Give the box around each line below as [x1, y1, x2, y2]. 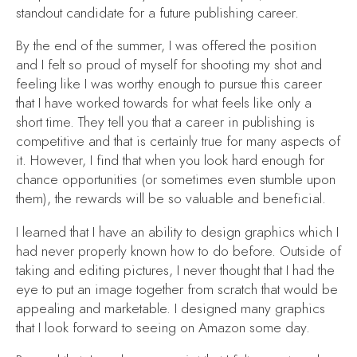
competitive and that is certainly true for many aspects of [16, 131, 340, 151]
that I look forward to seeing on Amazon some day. [16, 317, 314, 337]
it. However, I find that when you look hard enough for [16, 151, 324, 171]
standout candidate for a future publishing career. [16, 2, 303, 22]
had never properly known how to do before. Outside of [16, 241, 341, 261]
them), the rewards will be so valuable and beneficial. [16, 189, 330, 209]
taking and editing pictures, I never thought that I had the [16, 260, 335, 280]
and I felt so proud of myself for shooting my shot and [16, 55, 322, 75]
